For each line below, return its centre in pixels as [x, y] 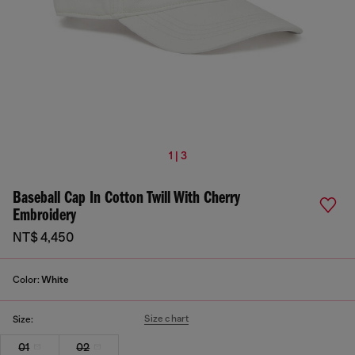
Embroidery [44, 216]
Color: [27, 280]
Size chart [167, 319]
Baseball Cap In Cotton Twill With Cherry [126, 198]
